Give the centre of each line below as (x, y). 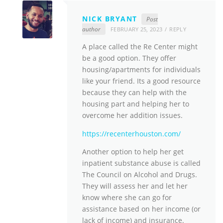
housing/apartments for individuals (141, 70)
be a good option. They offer (129, 58)
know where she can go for (127, 197)
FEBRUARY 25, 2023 (137, 29)
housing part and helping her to (136, 104)
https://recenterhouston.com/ (131, 133)
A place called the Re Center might (140, 47)
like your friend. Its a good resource (141, 81)
